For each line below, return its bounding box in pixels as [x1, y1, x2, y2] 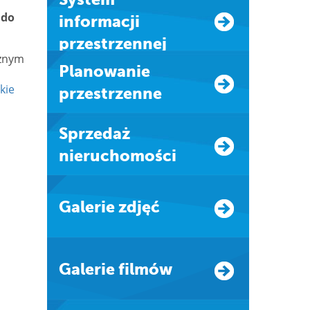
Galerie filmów [71, 260, 172, 278]
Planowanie [58, 62, 69, 80]
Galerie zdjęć [71, 198, 160, 216]
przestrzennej [58, 35, 167, 53]
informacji [58, 12, 140, 30]
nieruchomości [58, 147, 176, 165]
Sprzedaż [58, 125, 68, 143]
